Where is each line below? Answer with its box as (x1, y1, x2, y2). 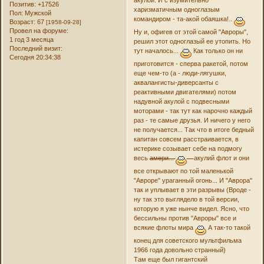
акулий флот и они (193, 154, 249, 162)
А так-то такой (206, 224, 250, 232)
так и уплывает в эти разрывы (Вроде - (133, 186, 251, 194)
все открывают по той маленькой (133, 167, 233, 175)
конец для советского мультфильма (133, 237, 242, 245)
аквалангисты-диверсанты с (133, 79, 219, 87)
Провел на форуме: (9, 27, 69, 34)
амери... (149, 154, 176, 162)
